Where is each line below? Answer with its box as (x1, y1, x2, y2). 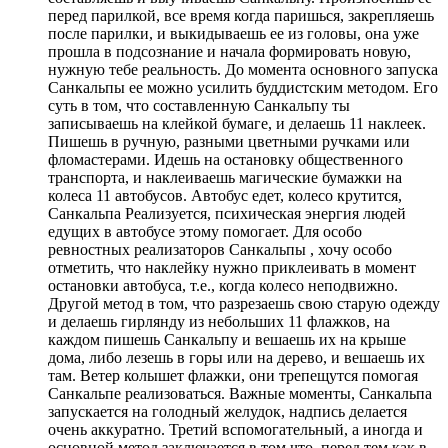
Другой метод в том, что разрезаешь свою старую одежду (48, 295, 440, 313)
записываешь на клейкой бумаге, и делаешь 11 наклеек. (48, 115, 426, 133)
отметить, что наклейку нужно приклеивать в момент (48, 259, 416, 277)
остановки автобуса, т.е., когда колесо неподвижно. (48, 277, 398, 295)
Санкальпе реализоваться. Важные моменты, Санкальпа (48, 385, 432, 403)
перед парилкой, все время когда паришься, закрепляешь (48, 7, 434, 25)
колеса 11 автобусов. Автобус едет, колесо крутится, (48, 187, 402, 205)
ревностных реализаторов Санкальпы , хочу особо (48, 241, 392, 259)
